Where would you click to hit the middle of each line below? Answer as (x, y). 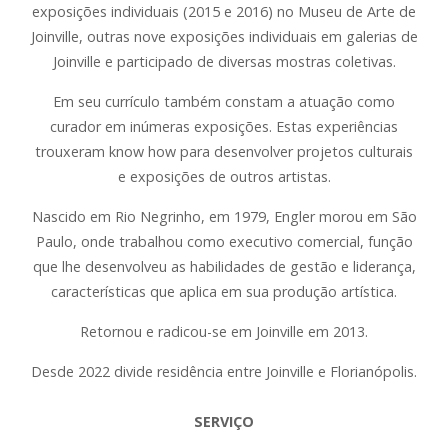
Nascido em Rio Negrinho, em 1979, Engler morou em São (224, 216)
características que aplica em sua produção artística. (224, 291)
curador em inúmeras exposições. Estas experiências (224, 126)
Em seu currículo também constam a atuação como (224, 101)
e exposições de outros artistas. (224, 176)
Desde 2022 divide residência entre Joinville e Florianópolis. (224, 371)
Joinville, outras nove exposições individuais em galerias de (224, 36)
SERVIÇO (224, 421)
